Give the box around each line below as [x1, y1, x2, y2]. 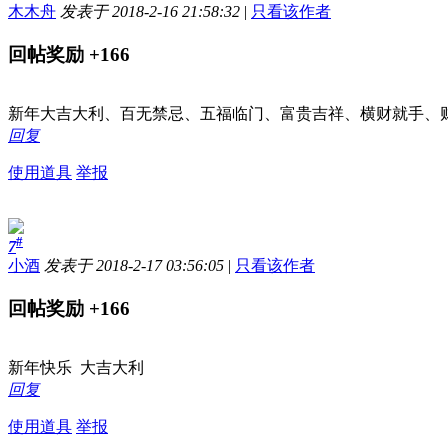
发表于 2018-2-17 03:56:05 [44, 257, 224, 275]
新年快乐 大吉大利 [8, 359, 144, 377]
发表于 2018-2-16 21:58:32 [60, 3, 240, 21]
